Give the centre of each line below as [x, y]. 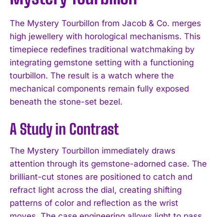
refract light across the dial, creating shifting [96, 190]
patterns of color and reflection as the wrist [94, 203]
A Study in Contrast [64, 129]
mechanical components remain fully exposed [99, 88]
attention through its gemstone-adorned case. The [108, 163]
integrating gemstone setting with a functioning [102, 62]
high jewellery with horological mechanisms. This [105, 36]
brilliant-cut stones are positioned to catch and [101, 177]
